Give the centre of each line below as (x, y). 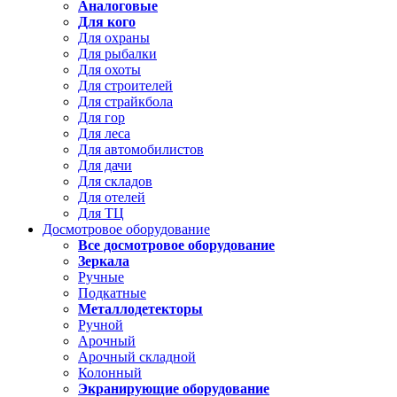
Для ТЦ (101, 213)
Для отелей (112, 197)
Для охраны (114, 38)
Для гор (101, 117)
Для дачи (105, 165)
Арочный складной (137, 357)
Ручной (101, 325)
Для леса (104, 133)
